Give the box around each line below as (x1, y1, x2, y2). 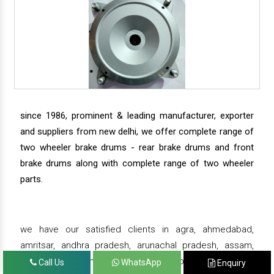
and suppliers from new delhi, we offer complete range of (20, 126, 254, 138)
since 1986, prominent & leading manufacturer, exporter (20, 110, 254, 122)
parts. (20, 174, 43, 185)
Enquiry (215, 257, 246, 268)
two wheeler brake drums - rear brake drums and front (20, 142, 254, 154)
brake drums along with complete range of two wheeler (20, 158, 254, 169)
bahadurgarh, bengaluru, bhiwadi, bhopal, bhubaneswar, (20, 256, 254, 267)
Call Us (36, 257, 64, 267)
